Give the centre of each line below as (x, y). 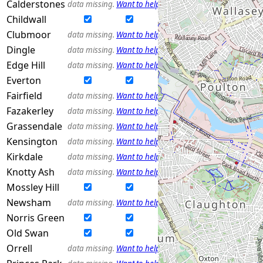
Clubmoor (29, 34)
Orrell (19, 248)
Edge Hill (26, 65)
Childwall (26, 19)
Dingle (21, 50)
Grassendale (34, 126)
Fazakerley (30, 111)
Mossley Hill (33, 187)
